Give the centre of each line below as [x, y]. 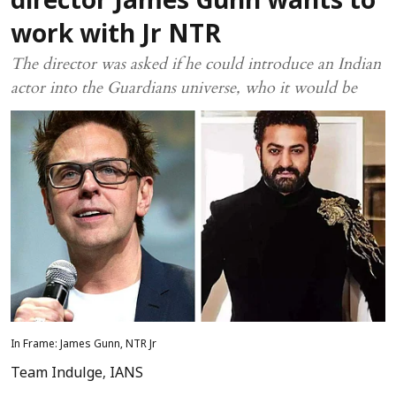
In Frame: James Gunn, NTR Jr [84, 344]
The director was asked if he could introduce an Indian [196, 64]
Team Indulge [57, 373]
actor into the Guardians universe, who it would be [184, 88]
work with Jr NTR [116, 36]
